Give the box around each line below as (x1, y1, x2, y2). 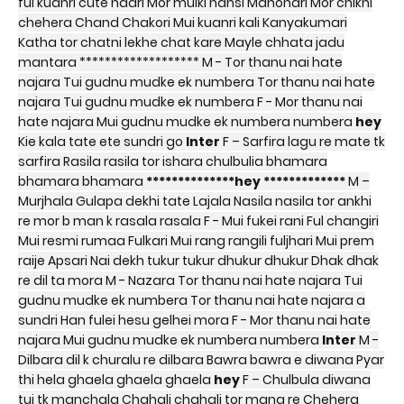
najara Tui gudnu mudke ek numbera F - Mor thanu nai (18, 93, 363, 111)
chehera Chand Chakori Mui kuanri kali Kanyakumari (18, 14, 347, 32)
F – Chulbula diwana (240, 371, 371, 389)
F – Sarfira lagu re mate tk (220, 133, 385, 151)
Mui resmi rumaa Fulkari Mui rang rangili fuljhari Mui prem (18, 232, 374, 250)
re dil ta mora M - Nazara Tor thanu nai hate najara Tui (18, 271, 363, 289)
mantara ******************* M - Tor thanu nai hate (18, 53, 343, 71)
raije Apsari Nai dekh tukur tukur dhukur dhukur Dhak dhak (18, 252, 379, 270)
